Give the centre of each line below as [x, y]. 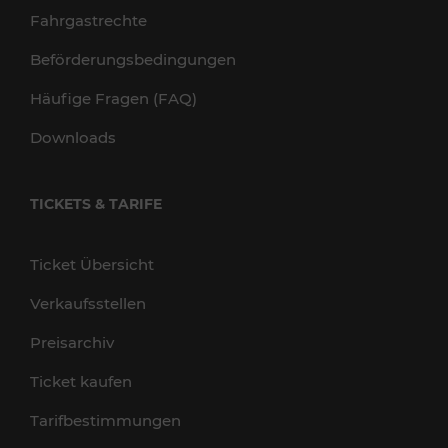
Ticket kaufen [81, 381]
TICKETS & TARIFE [96, 204]
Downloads [73, 137]
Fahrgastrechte [88, 20]
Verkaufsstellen [88, 303]
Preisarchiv [72, 342]
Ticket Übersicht [92, 264]
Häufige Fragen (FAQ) [113, 98]
